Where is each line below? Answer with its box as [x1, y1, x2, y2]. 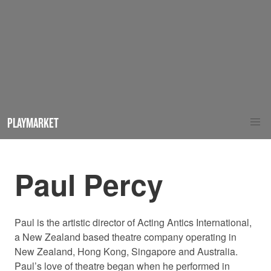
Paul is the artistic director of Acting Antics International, [15, 215, 252, 229]
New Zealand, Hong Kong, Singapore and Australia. [15, 244, 238, 258]
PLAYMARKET [7, 113, 59, 131]
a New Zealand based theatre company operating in [15, 229, 237, 244]
